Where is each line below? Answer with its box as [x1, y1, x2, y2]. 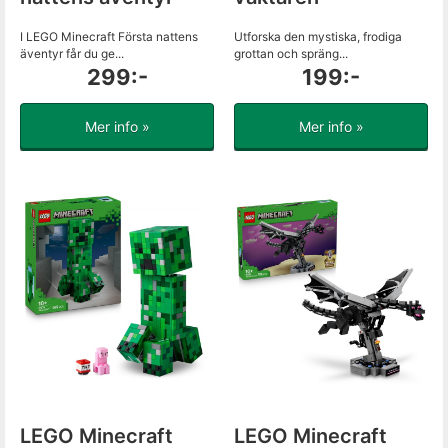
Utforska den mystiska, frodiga [234, 29, 402, 44]
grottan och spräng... [234, 46, 348, 61]
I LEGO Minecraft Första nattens [20, 29, 198, 44]
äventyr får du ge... [20, 46, 124, 61]
